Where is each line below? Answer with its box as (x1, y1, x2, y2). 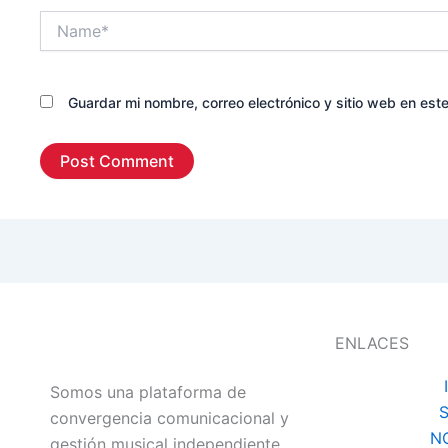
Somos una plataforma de (50, 381, 246, 402)
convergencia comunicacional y (50, 407, 289, 428)
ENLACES (335, 332, 409, 353)
